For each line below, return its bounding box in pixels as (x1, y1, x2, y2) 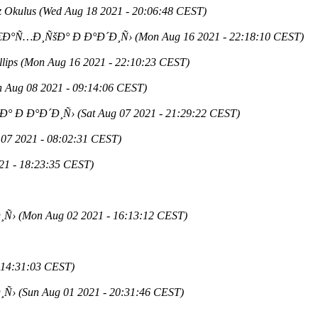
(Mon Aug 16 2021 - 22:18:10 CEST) (135, 30, 304, 43)
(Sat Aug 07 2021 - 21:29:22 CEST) (77, 106, 240, 119)
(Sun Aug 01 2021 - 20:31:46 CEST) (18, 285, 184, 298)
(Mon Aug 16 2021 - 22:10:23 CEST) (21, 55, 190, 68)
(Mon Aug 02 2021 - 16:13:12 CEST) (18, 209, 187, 221)
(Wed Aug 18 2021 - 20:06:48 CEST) (39, 4, 207, 17)
